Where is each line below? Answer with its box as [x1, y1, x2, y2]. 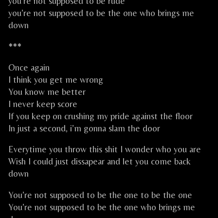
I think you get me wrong [8, 74, 103, 85]
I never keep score [8, 99, 77, 109]
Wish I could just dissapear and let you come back [8, 156, 191, 167]
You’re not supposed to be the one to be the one [8, 189, 192, 200]
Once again [8, 62, 50, 73]
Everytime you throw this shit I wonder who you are [8, 144, 201, 155]
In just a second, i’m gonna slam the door [8, 123, 160, 134]
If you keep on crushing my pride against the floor [8, 111, 193, 122]
